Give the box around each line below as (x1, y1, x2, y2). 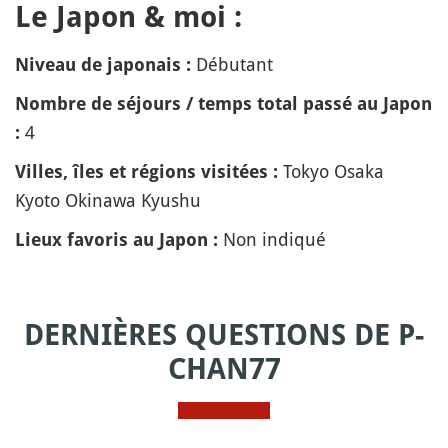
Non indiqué (218, 227, 326, 251)
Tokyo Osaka (283, 159, 384, 183)
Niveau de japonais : (15, 54, 191, 75)
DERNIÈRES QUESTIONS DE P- (24, 318, 424, 352)
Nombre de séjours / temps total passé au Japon (15, 93, 432, 114)
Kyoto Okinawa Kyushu (15, 188, 201, 212)
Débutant (196, 52, 273, 76)
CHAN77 (167, 352, 281, 386)
